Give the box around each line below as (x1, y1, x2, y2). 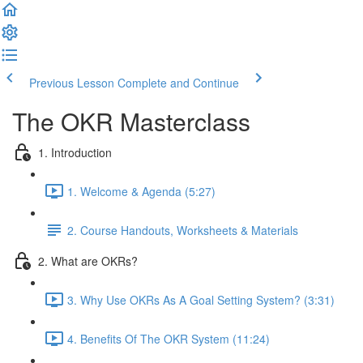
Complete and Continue (117, 75, 239, 91)
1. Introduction (38, 143, 112, 160)
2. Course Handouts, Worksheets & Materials (67, 221, 298, 238)
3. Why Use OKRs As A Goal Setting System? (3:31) (67, 291, 335, 308)
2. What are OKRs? (38, 252, 138, 269)
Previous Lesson (29, 75, 114, 91)
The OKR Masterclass (12, 104, 250, 139)
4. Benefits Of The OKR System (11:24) (67, 330, 270, 347)
